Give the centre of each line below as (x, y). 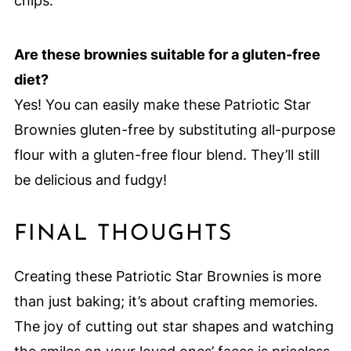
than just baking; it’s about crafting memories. (166, 302)
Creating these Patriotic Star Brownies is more (167, 277)
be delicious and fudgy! (90, 180)
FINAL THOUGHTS (123, 235)
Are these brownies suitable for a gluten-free (167, 55)
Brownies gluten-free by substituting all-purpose (174, 130)
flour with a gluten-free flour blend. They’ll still (166, 155)
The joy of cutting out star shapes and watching (174, 327)
